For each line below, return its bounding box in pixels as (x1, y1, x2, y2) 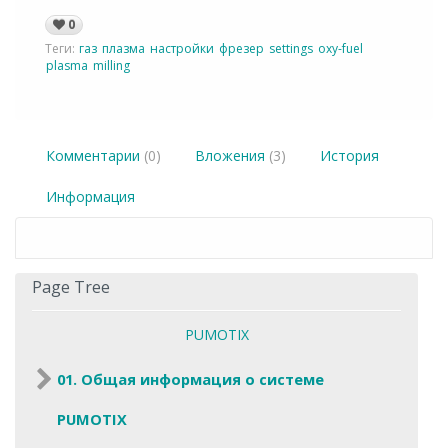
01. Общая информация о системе (57, 369, 324, 390)
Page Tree (32, 276, 110, 299)
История (320, 146, 379, 166)
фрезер (219, 40, 264, 58)
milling (93, 57, 130, 75)
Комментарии (46, 146, 144, 166)
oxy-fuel (318, 40, 363, 58)
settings (269, 40, 313, 58)
